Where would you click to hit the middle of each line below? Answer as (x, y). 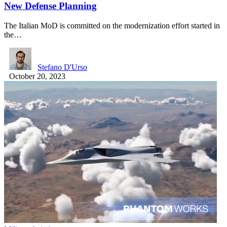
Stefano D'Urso (62, 67)
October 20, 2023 (37, 77)
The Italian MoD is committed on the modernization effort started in (112, 26)
